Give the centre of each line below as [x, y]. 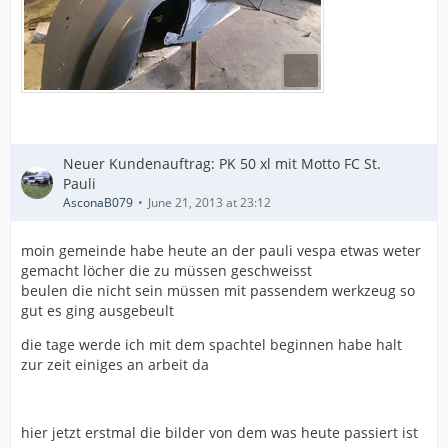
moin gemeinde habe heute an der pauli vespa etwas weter [221, 250]
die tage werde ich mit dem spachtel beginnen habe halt [211, 344]
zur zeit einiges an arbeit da [115, 364]
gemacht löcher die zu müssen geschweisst [166, 270]
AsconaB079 [98, 202]
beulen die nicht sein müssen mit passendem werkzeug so [218, 290]
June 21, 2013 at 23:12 [209, 202]
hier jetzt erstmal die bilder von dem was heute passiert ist [219, 432]
